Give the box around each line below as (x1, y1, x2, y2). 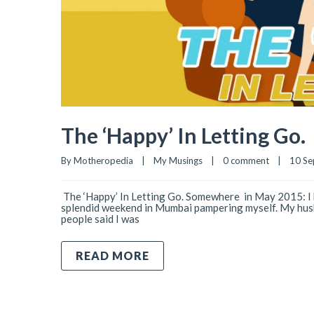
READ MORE (76, 249, 149, 263)
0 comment (223, 155, 269, 167)
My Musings (153, 155, 203, 167)
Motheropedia (74, 155, 133, 167)
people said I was (61, 212, 139, 226)
